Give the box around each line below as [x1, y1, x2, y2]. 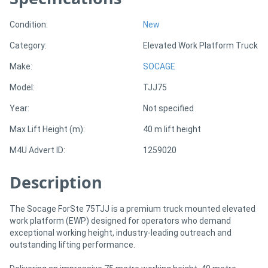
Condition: [10, 19, 48, 29]
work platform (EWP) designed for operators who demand [10, 215, 231, 226]
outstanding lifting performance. [10, 239, 135, 249]
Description [10, 170, 102, 193]
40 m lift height [143, 124, 201, 134]
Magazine [10, 89, 52, 99]
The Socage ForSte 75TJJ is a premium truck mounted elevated [10, 203, 255, 214]
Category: [10, 40, 47, 50]
